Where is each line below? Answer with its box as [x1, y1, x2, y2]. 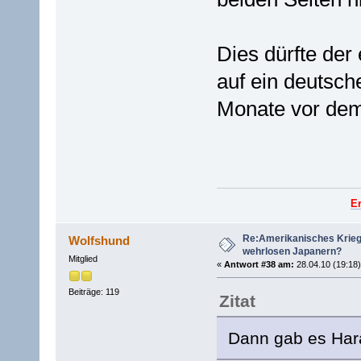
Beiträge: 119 [68, 286, 119, 297]
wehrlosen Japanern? [242, 246, 342, 258]
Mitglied [68, 254, 98, 264]
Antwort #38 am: [223, 259, 294, 270]
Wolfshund [68, 234, 131, 248]
